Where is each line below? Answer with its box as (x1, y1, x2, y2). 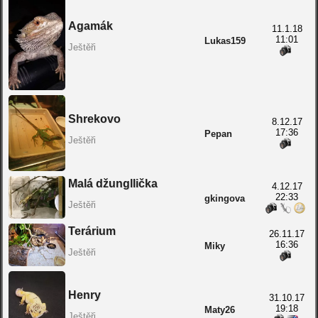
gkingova (204, 193, 245, 204)
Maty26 (204, 305, 235, 315)
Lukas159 (204, 35, 246, 46)
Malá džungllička (67, 177, 158, 190)
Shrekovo (67, 113, 121, 125)
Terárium (67, 225, 116, 237)
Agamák (67, 20, 113, 32)
